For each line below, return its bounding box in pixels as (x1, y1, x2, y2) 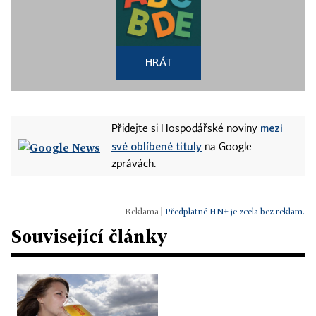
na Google (202, 142, 252, 153)
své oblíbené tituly (111, 140, 202, 153)
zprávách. (111, 159, 156, 170)
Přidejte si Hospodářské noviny (111, 124, 260, 135)
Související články (11, 226, 167, 247)
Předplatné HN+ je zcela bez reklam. (165, 206, 305, 217)
